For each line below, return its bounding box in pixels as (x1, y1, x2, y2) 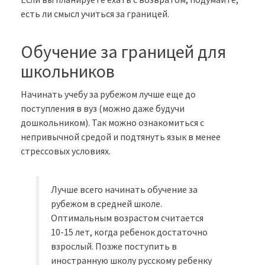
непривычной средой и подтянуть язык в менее (21, 131, 221, 143)
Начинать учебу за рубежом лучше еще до (21, 88, 196, 101)
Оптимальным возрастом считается (51, 212, 204, 224)
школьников (21, 60, 115, 83)
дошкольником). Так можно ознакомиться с (21, 117, 204, 129)
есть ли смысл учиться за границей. (21, 8, 169, 20)
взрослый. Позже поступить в (51, 240, 177, 253)
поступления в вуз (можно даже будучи (21, 102, 185, 115)
